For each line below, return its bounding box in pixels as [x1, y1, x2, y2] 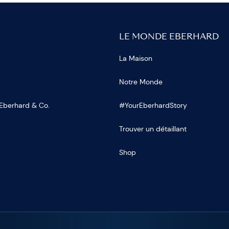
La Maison [119, 54, 152, 63]
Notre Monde [119, 77, 163, 87]
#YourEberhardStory [119, 101, 187, 110]
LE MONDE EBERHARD [119, 33, 219, 42]
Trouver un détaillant [119, 124, 187, 134]
